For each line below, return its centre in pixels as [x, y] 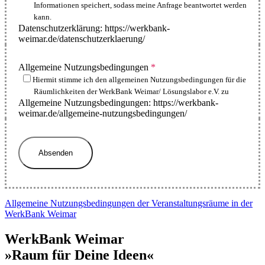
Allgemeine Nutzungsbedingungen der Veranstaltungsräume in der [129, 203]
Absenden [56, 153]
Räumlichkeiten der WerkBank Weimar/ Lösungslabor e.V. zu [131, 92]
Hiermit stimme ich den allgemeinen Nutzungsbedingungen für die [140, 80]
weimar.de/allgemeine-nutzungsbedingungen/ [103, 114]
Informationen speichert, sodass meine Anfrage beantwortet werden [140, 6]
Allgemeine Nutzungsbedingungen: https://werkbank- [118, 103]
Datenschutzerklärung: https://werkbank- [94, 28]
